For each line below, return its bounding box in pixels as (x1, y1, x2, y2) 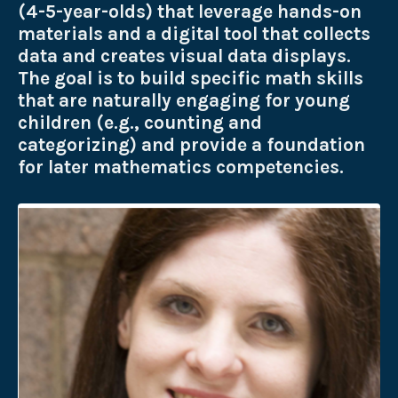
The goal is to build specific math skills (18, 67, 363, 89)
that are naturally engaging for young (18, 89, 350, 111)
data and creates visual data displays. (18, 44, 351, 67)
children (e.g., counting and (18, 111, 262, 133)
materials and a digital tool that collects (18, 22, 370, 44)
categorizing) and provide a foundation (18, 133, 365, 155)
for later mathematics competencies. (18, 155, 348, 178)
